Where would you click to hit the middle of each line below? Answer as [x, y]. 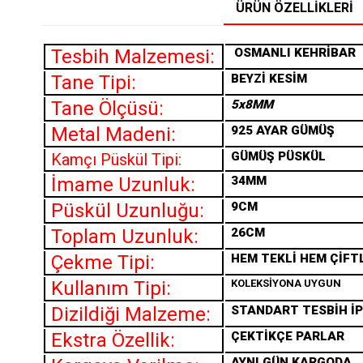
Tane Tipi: [94, 83]
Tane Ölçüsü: [107, 109]
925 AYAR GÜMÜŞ [283, 131]
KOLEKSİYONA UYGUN [286, 284]
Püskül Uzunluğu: [128, 211]
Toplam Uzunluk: [125, 237]
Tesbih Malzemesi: [133, 57]
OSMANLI [263, 53]
